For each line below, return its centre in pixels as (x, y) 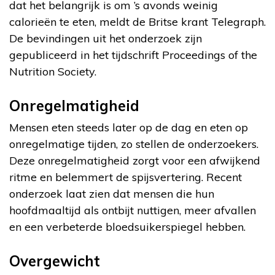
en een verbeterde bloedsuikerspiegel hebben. (127, 227)
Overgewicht (55, 261)
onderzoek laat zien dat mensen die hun (112, 193)
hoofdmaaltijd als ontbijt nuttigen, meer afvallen (133, 210)
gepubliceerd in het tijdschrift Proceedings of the (133, 55)
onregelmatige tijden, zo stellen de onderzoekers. (134, 144)
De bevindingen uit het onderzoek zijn (106, 38)
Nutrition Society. (53, 71)
